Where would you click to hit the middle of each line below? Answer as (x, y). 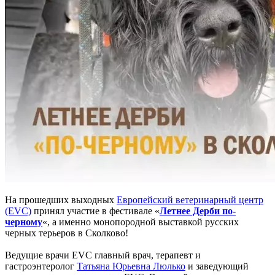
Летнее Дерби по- (198, 211)
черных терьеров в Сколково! (67, 233)
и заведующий (217, 266)
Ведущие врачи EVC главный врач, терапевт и (103, 255)
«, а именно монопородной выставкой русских (141, 222)
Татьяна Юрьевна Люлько (131, 266)
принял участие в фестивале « (95, 211)
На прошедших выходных (61, 199)
